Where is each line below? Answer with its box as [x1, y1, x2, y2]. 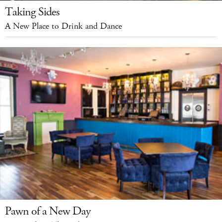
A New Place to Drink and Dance [5, 20, 122, 32]
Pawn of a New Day [5, 203, 91, 220]
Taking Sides [5, 3, 59, 20]
